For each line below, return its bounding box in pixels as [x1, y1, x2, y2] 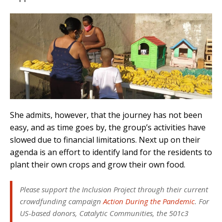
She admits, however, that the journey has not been [10, 110, 202, 121]
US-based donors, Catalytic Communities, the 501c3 [20, 208, 188, 219]
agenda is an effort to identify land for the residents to [10, 147, 212, 158]
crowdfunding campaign [20, 196, 103, 207]
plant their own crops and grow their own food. [10, 159, 185, 170]
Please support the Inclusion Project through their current [20, 184, 208, 195]
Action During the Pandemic [103, 196, 195, 207]
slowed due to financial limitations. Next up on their [10, 134, 200, 146]
